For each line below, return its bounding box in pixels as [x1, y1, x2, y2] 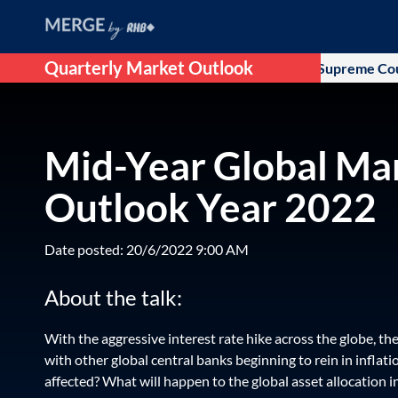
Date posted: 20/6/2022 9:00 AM [44, 241, 249, 258]
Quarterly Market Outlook [44, 57, 253, 78]
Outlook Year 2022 [44, 184, 377, 230]
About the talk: [44, 284, 182, 310]
